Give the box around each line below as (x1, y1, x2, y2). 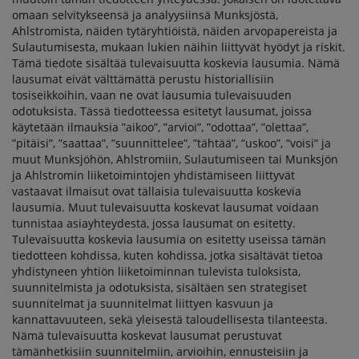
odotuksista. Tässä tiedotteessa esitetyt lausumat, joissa (12, 103, 312, 119)
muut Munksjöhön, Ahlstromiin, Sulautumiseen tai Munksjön (12, 151, 338, 167)
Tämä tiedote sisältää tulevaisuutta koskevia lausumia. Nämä (12, 55, 340, 71)
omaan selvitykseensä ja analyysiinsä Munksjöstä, (12, 7, 278, 22)
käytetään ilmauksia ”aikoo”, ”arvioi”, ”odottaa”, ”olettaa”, (12, 119, 309, 135)
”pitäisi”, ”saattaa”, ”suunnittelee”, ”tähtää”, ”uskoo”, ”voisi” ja (12, 135, 331, 151)
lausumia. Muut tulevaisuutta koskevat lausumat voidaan (12, 200, 319, 215)
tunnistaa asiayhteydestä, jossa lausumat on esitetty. (12, 216, 296, 231)
